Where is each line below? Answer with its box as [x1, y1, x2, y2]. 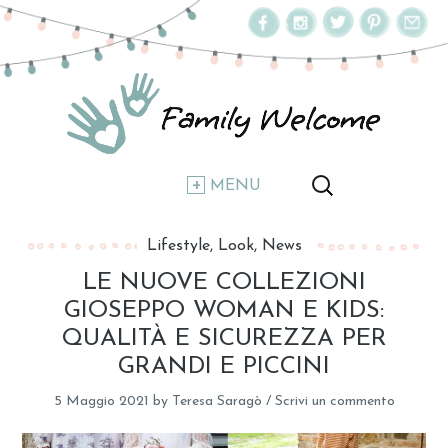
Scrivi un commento [274, 394, 395, 410]
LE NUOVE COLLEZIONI [82, 271, 366, 296]
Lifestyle [146, 238, 210, 255]
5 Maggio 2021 [53, 394, 149, 410]
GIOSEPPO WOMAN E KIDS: [64, 299, 384, 324]
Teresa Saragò [171, 394, 262, 410]
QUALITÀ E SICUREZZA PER [61, 327, 387, 352]
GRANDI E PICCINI [118, 355, 330, 380]
